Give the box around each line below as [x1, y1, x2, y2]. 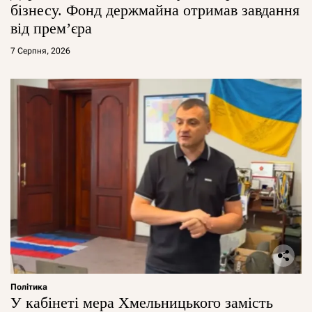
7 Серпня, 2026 [10, 45, 70, 56]
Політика [10, 281, 47, 292]
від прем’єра [10, 19, 92, 37]
